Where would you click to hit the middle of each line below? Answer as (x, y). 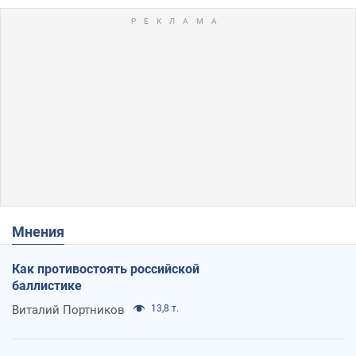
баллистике (47, 285)
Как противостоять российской (106, 269)
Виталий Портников (68, 310)
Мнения (44, 231)
